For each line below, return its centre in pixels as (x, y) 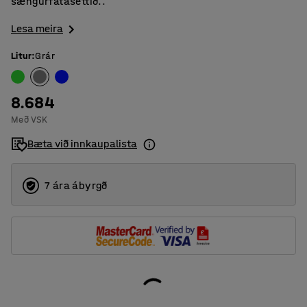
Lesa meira (37, 28)
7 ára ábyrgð (76, 186)
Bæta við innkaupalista (82, 144)
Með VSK (29, 120)
